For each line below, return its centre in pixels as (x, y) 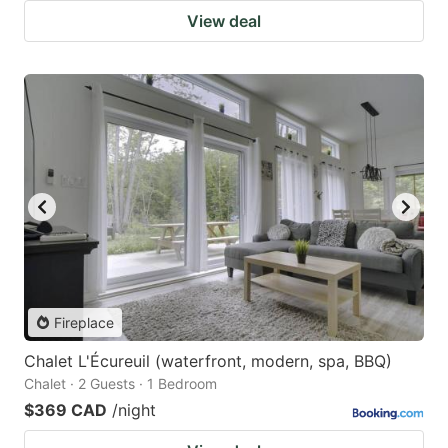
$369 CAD (65, 409)
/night (134, 409)
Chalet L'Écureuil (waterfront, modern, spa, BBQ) (208, 360)
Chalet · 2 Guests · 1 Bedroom (120, 383)
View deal (224, 21)
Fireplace (84, 322)
